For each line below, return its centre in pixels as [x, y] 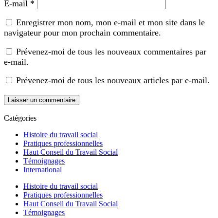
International [43, 169]
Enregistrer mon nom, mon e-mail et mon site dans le [110, 23]
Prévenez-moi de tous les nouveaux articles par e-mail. [113, 81]
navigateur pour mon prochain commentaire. [82, 33]
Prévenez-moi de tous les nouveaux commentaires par [111, 51]
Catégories [20, 118]
